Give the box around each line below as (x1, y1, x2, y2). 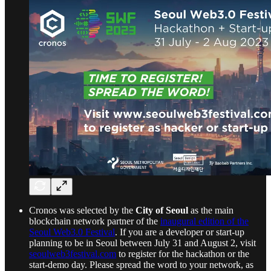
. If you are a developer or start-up (115, 226, 244, 237)
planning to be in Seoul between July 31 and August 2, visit (29, 237, 256, 248)
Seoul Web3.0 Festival (29, 226, 115, 237)
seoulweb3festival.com (29, 248, 116, 259)
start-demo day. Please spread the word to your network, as (29, 259, 253, 270)
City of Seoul (135, 204, 188, 215)
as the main (188, 204, 233, 215)
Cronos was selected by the (29, 204, 135, 215)
